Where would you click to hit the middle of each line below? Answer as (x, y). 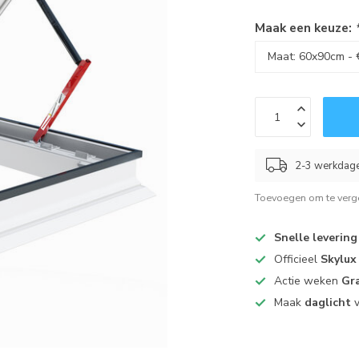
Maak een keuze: (305, 28)
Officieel (298, 259)
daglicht (327, 303)
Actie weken (308, 281)
